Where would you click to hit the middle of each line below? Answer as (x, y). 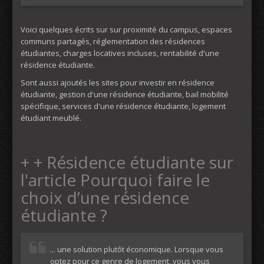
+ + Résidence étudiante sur (127, 162)
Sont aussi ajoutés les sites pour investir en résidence (118, 82)
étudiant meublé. (51, 118)
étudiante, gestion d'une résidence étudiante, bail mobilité (125, 94)
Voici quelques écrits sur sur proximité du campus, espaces (126, 29)
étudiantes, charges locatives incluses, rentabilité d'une (120, 53)
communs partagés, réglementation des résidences (113, 41)
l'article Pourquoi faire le (115, 180)
